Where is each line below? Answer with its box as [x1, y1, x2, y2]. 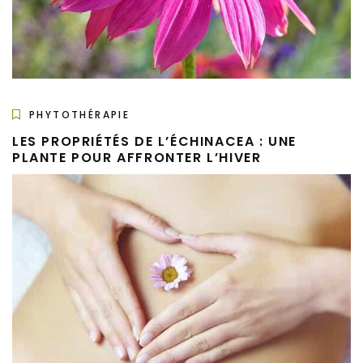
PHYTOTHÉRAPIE [29, 107, 130, 122]
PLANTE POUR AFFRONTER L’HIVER [12, 147, 262, 167]
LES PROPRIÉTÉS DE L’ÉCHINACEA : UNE [12, 131, 297, 151]
